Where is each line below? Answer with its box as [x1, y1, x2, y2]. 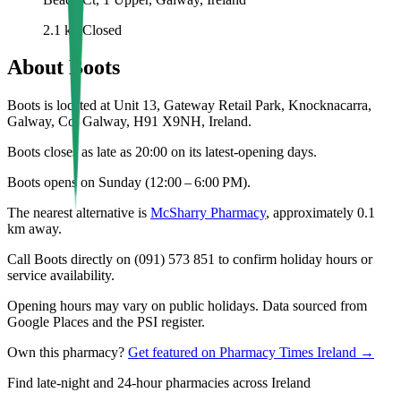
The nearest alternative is [7, 205, 150, 221]
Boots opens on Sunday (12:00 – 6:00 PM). [7, 175, 251, 191]
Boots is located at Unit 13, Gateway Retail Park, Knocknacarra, [7, 98, 371, 114]
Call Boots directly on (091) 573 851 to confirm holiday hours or [7, 252, 372, 268]
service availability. [7, 268, 115, 284]
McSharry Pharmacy [150, 205, 266, 221]
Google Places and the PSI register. [7, 314, 205, 330]
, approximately [266, 205, 357, 221]
